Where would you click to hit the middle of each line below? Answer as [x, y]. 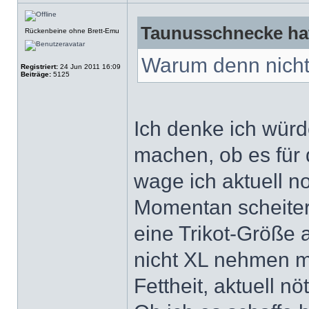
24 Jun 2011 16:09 [89, 67]
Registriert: [39, 67]
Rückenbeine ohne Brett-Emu [72, 31]
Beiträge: [36, 74]
